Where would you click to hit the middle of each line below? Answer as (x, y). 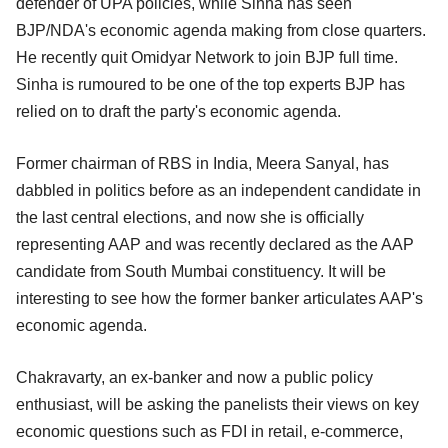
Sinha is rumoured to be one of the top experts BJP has (210, 84)
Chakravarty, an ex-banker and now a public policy (194, 377)
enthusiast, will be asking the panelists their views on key (217, 404)
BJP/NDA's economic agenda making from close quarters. (221, 30)
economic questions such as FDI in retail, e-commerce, (209, 431)
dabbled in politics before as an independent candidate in (218, 190)
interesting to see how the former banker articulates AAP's (219, 298)
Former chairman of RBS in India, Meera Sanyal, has (202, 163)
